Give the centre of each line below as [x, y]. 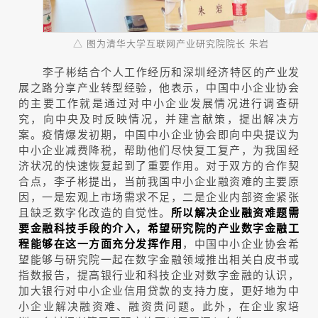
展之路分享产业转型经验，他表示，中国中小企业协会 [159, 87]
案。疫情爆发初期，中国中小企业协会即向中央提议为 [159, 133]
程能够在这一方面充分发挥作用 [101, 243]
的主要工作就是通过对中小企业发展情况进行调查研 [159, 102]
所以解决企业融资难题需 [235, 212]
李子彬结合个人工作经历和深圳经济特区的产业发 [171, 71]
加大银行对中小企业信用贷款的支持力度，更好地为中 [159, 290]
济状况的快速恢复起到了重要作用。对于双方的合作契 [159, 165]
